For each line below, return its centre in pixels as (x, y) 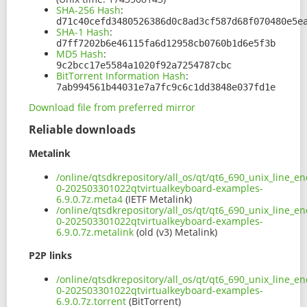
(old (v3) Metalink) (175, 232)
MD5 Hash (80, 54)
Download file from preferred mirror (112, 108)
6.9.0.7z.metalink (95, 232)
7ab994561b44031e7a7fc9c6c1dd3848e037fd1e (166, 87)
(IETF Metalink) (157, 199)
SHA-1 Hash (83, 32)
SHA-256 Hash (88, 10)
